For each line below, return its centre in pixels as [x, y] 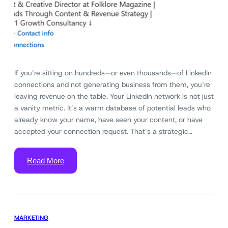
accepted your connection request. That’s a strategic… [103, 132]
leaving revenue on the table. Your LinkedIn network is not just [114, 96]
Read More [46, 161]
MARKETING [31, 218]
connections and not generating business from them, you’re [112, 85]
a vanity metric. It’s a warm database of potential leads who [112, 108]
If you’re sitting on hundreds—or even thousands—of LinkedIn [113, 73]
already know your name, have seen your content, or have [108, 120]
